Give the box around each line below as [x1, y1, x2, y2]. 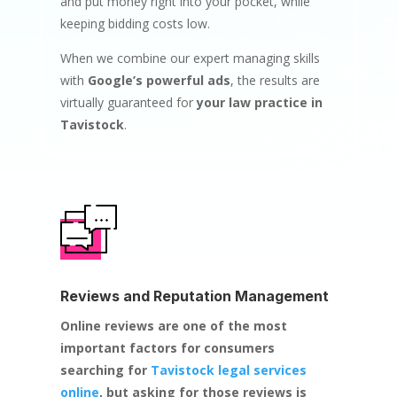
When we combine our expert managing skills [59, 49, 320, 66]
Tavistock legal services [150, 361, 307, 378]
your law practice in [196, 93, 323, 111]
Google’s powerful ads [87, 71, 230, 89]
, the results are [230, 71, 320, 89]
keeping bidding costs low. [59, 14, 210, 32]
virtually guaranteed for [59, 93, 197, 111]
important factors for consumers [59, 339, 275, 356]
